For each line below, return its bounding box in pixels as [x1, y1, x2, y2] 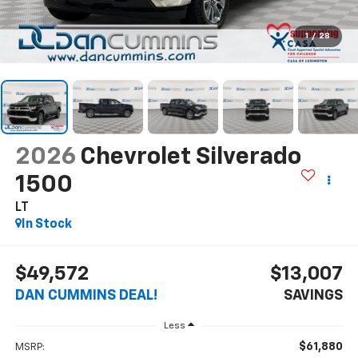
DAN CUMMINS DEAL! [14, 288, 157, 304]
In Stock [21, 217, 72, 231]
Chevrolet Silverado [79, 145, 301, 169]
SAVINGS [284, 288, 344, 304]
